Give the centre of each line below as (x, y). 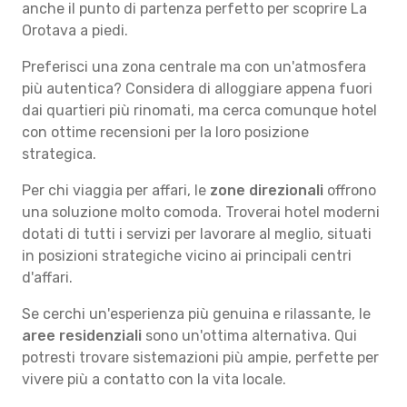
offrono (350, 190)
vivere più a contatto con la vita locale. (154, 379)
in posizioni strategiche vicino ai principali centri (187, 256)
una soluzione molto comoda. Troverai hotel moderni (201, 212)
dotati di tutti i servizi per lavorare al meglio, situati (197, 234)
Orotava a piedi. (75, 30)
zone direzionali (267, 190)
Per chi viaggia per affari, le (116, 190)
